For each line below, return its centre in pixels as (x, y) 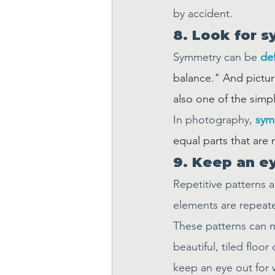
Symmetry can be (217, 57)
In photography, (214, 120)
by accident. (203, 14)
